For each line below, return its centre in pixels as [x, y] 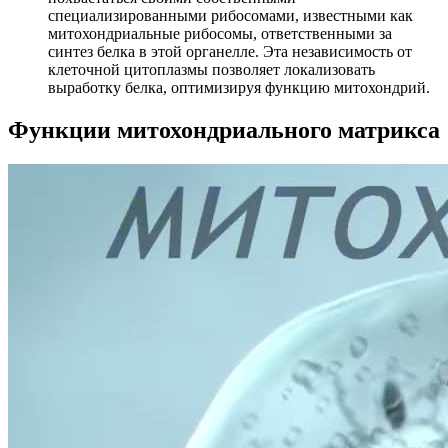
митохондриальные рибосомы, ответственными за [220, 33]
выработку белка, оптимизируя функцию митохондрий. [239, 87]
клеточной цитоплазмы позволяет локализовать [211, 69]
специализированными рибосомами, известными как [230, 15]
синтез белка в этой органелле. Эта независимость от [230, 51]
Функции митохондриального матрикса [224, 129]
